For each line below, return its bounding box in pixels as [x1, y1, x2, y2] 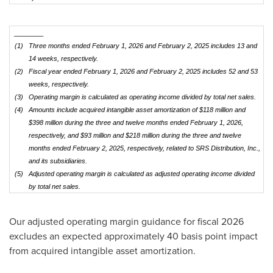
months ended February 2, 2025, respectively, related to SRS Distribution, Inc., [28, 144, 260, 152]
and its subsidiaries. [28, 157, 87, 165]
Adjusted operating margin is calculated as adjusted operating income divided [28, 170, 255, 177]
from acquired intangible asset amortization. [9, 244, 196, 258]
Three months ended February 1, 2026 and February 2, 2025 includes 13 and [28, 42, 257, 49]
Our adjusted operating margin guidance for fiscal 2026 [9, 214, 244, 229]
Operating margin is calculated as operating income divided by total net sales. [28, 93, 256, 101]
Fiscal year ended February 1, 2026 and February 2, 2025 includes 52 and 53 [28, 68, 258, 75]
